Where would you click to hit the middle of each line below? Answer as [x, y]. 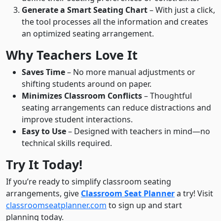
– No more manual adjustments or [130, 72]
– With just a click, [181, 10]
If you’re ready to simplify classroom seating [89, 182]
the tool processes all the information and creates [115, 22]
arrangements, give [43, 193]
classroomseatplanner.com [56, 205]
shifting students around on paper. [87, 84]
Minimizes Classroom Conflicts [82, 96]
